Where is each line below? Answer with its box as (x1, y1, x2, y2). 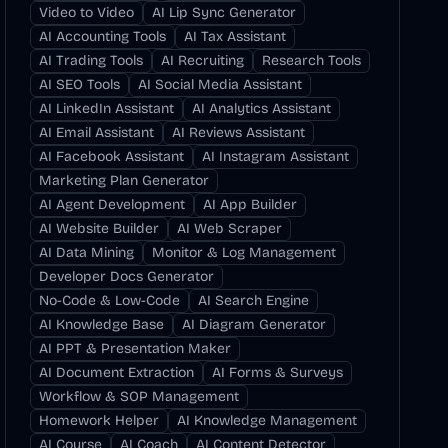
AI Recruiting (161, 52, 245, 69)
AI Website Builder (39, 220, 160, 237)
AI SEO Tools (39, 76, 121, 93)
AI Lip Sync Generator (152, 4, 297, 21)
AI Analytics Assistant (192, 100, 332, 117)
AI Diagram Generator (182, 316, 327, 333)
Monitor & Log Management (152, 244, 337, 261)
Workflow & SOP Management (39, 388, 240, 405)
